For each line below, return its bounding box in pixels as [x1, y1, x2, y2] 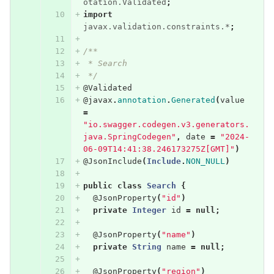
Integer [131, 205, 166, 215]
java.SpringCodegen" [83, 131, 176, 141]
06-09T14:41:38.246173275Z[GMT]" [83, 144, 235, 154]
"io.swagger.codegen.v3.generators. [83, 119, 250, 129]
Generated [171, 95, 215, 105]
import [83, 9, 113, 19]
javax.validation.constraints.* [83, 21, 230, 31]
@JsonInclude [83, 156, 142, 166]
